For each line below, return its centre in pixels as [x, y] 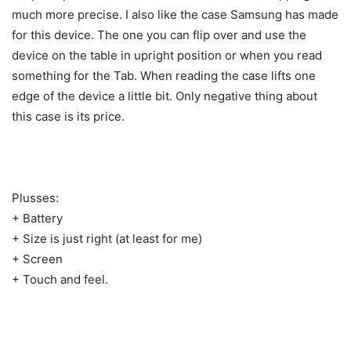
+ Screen [37, 259]
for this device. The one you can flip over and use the [159, 35]
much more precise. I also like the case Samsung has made [175, 15]
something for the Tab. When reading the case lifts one [164, 76]
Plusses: [35, 198]
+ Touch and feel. [60, 280]
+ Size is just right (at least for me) [107, 239]
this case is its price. [68, 117]
